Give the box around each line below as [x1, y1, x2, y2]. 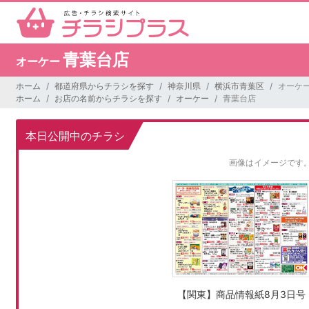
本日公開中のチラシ [26, 129, 125, 143]
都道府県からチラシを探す [54, 81, 154, 92]
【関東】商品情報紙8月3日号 [177, 288, 306, 301]
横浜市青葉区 [215, 81, 264, 92]
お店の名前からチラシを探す [54, 93, 162, 104]
